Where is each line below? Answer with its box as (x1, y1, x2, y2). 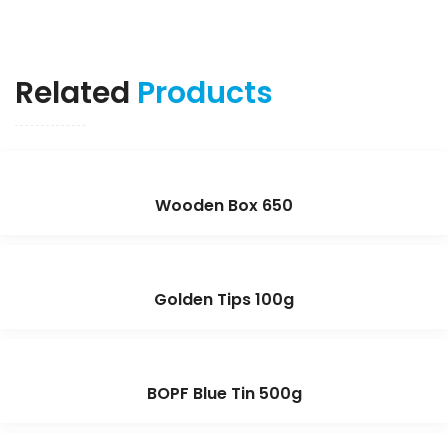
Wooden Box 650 (155, 194, 293, 218)
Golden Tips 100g (154, 288, 294, 312)
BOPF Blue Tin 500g (146, 382, 302, 406)
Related (15, 72, 137, 115)
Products (137, 72, 273, 115)
